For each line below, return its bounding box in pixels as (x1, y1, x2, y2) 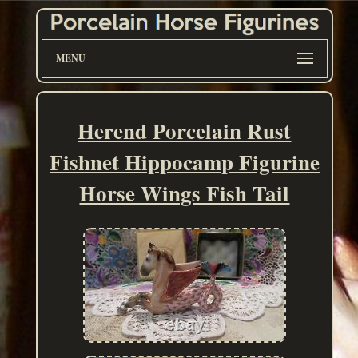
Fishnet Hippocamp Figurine (49, 146, 320, 178)
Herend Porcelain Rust (78, 115, 292, 147)
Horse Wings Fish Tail (79, 177, 290, 209)
